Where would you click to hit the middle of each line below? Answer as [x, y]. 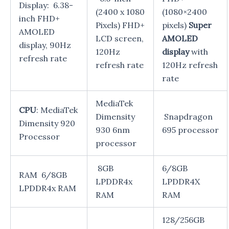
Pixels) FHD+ [120, 25]
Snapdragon [187, 116]
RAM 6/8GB [43, 175]
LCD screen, [120, 38]
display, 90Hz [45, 45]
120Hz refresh [190, 65]
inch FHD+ [39, 18]
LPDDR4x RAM [48, 188]
